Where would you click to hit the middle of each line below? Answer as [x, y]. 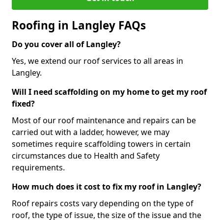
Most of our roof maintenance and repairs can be [104, 120]
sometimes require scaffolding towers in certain [101, 144]
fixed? [23, 103]
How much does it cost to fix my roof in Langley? [107, 186]
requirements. [38, 167]
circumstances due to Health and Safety [86, 155]
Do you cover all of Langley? [66, 44]
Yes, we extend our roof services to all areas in [97, 61]
